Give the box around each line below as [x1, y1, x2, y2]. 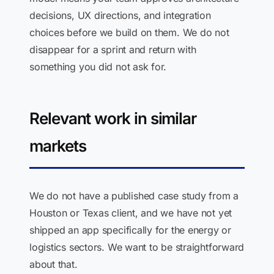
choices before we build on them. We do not [29, 26, 229, 39]
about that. [29, 258, 78, 270]
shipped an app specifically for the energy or [29, 224, 231, 236]
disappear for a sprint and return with [29, 43, 196, 56]
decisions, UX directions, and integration [29, 9, 211, 21]
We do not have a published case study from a [29, 190, 239, 202]
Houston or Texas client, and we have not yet [29, 207, 232, 219]
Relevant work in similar [29, 109, 197, 128]
